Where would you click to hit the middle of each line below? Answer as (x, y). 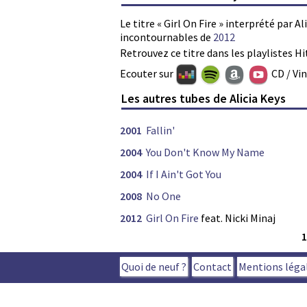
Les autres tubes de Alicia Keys (204, 98)
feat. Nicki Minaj (237, 218)
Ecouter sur (148, 74)
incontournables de (167, 37)
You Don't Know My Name (205, 152)
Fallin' (160, 130)
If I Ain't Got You (184, 174)
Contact (212, 266)
